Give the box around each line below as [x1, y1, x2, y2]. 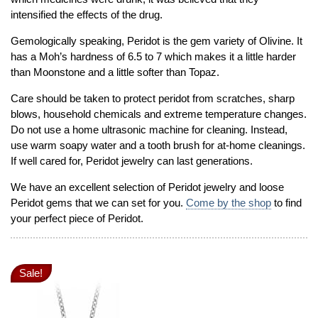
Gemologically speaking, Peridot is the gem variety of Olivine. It [11, 34, 303, 47]
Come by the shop [186, 197, 272, 209]
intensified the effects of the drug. [11, 8, 163, 21]
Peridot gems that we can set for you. [11, 197, 187, 209]
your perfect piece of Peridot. [11, 212, 144, 225]
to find [271, 197, 302, 209]
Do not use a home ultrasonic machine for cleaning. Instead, [11, 123, 288, 136]
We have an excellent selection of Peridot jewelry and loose [11, 181, 285, 194]
